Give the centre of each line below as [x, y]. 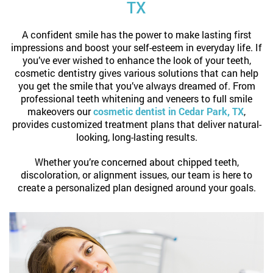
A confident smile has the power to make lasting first [136, 34]
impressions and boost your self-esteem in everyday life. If [136, 47]
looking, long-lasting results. [136, 137]
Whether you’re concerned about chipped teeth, [136, 162]
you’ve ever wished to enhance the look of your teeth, [136, 60]
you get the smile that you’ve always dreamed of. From [136, 86]
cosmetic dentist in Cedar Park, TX [168, 111]
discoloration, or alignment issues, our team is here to [136, 175]
